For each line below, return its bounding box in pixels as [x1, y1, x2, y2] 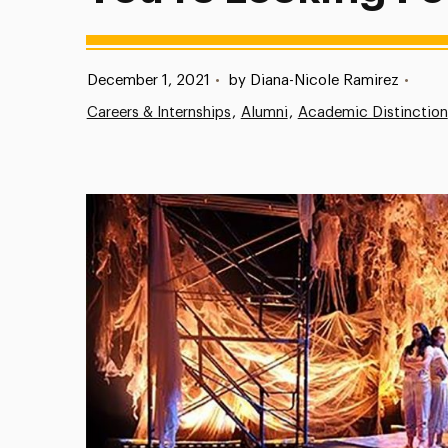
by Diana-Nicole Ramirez [228, 73, 399, 88]
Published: [66, 72, 137, 87]
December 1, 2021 [86, 73, 210, 88]
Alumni [240, 105, 288, 120]
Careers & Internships [86, 105, 231, 120]
